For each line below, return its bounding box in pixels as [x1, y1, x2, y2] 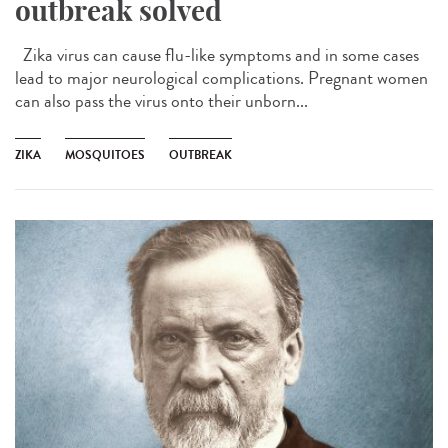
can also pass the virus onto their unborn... [15, 87, 308, 114]
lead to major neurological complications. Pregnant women [15, 64, 428, 91]
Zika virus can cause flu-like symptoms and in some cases [15, 41, 419, 68]
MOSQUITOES [65, 145, 145, 164]
